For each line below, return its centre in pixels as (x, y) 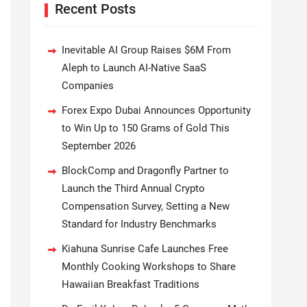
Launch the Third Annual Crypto (133, 188)
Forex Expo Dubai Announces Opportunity (156, 110)
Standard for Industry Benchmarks (139, 224)
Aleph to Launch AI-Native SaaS (134, 68)
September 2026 (99, 146)
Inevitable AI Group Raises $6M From (146, 50)
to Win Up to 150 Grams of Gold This (146, 128)
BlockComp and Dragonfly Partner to (145, 171)
